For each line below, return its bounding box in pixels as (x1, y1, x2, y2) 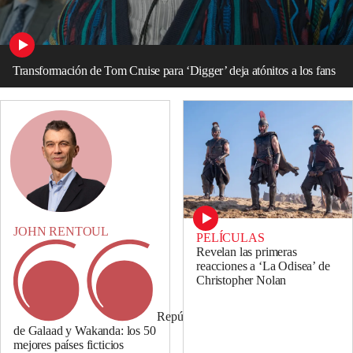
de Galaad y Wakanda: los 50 (13, 324, 156, 338)
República (157, 310, 206, 324)
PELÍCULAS (196, 230, 265, 244)
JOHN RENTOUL (13, 225, 110, 239)
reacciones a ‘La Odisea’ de (196, 258, 330, 273)
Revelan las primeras (196, 244, 297, 258)
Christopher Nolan (196, 273, 287, 287)
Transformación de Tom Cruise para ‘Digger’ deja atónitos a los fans (13, 64, 336, 77)
